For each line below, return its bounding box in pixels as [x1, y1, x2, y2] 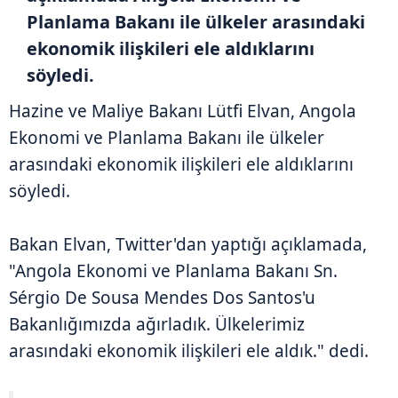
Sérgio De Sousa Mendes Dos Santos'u [9, 285, 315, 309]
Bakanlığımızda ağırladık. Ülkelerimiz [9, 312, 305, 336]
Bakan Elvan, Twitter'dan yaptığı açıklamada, [9, 232, 367, 256]
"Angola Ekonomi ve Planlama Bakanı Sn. [9, 259, 338, 283]
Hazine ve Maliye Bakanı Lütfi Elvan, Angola [9, 99, 356, 123]
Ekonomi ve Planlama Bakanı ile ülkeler [9, 125, 324, 149]
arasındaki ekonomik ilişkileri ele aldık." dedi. [9, 338, 369, 362]
